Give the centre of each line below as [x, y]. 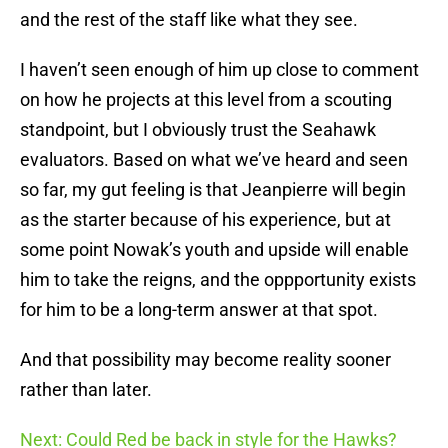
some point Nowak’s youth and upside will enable [214, 250]
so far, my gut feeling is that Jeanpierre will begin [213, 190]
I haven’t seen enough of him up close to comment [219, 70]
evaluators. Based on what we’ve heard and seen [214, 160]
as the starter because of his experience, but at [205, 220]
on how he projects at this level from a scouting [206, 100]
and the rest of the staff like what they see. [189, 20]
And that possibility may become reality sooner [205, 360]
